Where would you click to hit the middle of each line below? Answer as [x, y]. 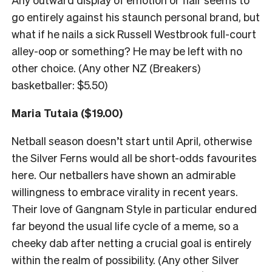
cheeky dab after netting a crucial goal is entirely [131, 242]
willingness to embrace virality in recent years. [125, 191]
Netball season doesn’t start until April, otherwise [132, 140]
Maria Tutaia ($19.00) [67, 112]
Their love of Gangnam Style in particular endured [134, 208]
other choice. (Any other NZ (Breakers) [106, 67]
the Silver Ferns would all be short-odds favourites [134, 157]
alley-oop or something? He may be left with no [127, 50]
